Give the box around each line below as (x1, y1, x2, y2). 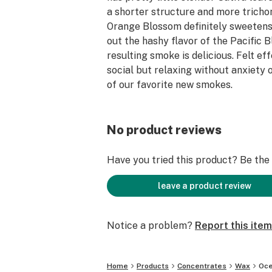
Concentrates (177, 262, 226, 270)
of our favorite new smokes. (107, 79, 233, 90)
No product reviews (107, 123, 222, 137)
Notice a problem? (107, 220, 192, 231)
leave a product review (158, 181, 251, 191)
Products (137, 262, 169, 270)
